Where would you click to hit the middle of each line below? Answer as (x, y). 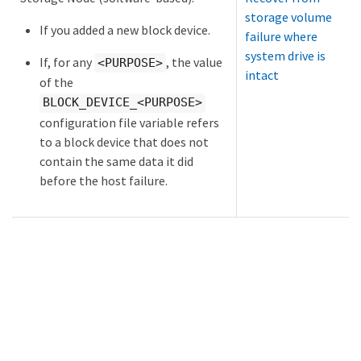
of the (56, 83)
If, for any (67, 62)
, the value (194, 62)
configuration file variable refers (129, 122)
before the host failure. (104, 180)
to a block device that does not (124, 141)
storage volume (288, 17)
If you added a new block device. (125, 29)
